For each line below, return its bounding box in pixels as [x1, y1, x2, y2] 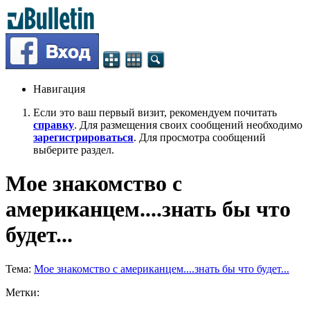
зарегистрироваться [33, 131, 134, 143]
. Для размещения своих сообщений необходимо [74, 119, 302, 131]
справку [33, 119, 74, 131]
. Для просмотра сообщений [134, 131, 266, 143]
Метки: [6, 286, 39, 298]
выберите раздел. [33, 144, 114, 156]
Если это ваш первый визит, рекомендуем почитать [33, 107, 277, 118]
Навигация [33, 83, 85, 95]
